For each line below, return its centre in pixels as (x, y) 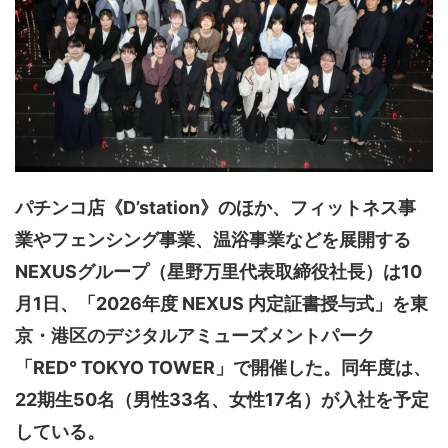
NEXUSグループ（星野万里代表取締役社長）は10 (218, 272)
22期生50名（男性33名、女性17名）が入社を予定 (222, 400)
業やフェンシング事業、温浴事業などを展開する (213, 240)
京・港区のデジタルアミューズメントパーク (195, 336)
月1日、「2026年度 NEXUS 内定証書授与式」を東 (221, 304)
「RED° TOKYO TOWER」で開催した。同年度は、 (223, 368)
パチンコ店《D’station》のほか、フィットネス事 (215, 208)
